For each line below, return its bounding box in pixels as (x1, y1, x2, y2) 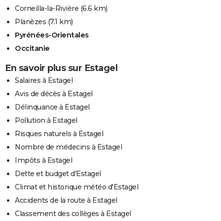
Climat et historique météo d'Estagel (15, 182, 138, 191)
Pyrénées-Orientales (15, 30, 89, 39)
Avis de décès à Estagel (15, 89, 93, 98)
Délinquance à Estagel (15, 102, 90, 111)
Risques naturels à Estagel (15, 129, 103, 138)
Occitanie (15, 43, 50, 53)
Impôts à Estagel (15, 155, 72, 165)
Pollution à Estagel (15, 115, 77, 125)
